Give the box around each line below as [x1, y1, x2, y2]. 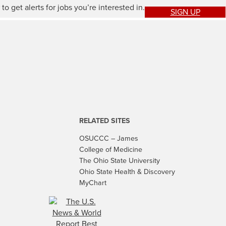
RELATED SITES [79, 116, 130, 127]
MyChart [79, 177, 106, 188]
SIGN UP [170, 6, 200, 18]
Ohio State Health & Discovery [79, 166, 175, 177]
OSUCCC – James [79, 133, 138, 144]
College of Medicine [79, 144, 142, 155]
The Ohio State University [79, 155, 160, 166]
